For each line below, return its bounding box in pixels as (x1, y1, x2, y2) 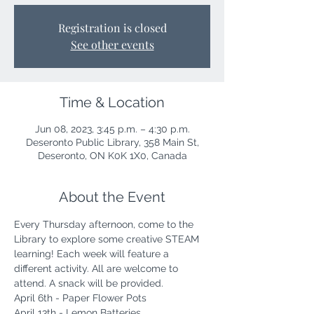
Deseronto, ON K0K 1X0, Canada (37, 150, 187, 161)
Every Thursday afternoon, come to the (14, 219, 196, 230)
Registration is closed (57, 20, 167, 35)
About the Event (59, 189, 165, 205)
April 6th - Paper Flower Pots (14, 292, 146, 303)
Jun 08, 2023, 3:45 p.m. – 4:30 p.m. (34, 123, 190, 135)
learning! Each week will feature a (14, 248, 172, 259)
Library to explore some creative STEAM (14, 233, 202, 245)
